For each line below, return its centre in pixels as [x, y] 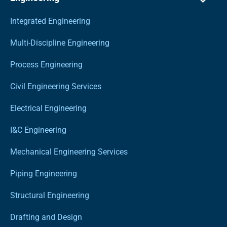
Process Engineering [46, 64]
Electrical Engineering [48, 108]
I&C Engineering [38, 130]
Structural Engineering [50, 195]
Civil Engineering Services [56, 86]
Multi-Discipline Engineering [60, 43]
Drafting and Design [46, 217]
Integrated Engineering [50, 21]
